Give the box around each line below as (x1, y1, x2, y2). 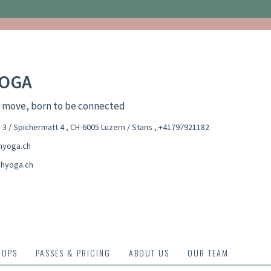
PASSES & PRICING (36, 246, 111, 259)
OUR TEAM (188, 246, 229, 259)
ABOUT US (129, 246, 169, 259)
